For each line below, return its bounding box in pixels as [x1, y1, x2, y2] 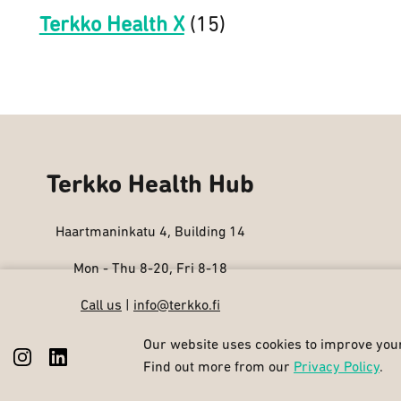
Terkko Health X [38, 14, 184, 37]
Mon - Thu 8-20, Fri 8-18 [73, 262, 227, 277]
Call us [81, 299, 122, 313]
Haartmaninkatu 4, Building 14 [55, 226, 245, 240]
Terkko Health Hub [47, 173, 254, 199]
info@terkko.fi [133, 299, 220, 313]
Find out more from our [143, 361, 294, 375]
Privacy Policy [294, 361, 380, 375]
